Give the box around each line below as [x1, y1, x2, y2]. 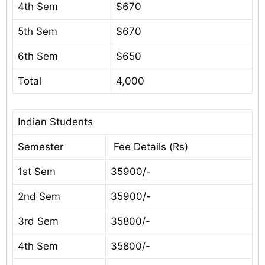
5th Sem [18, 25, 57, 38]
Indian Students [18, 115, 93, 128]
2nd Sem [18, 190, 60, 202]
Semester [18, 140, 63, 153]
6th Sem [18, 50, 58, 63]
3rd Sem [18, 215, 59, 227]
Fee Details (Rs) [111, 140, 188, 153]
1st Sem [18, 165, 56, 177]
